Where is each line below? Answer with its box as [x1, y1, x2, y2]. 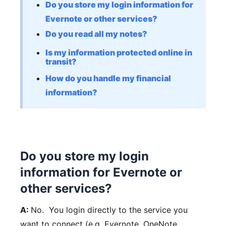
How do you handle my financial [45, 73, 171, 83]
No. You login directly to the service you [31, 204, 188, 215]
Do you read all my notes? [45, 28, 147, 39]
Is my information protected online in [45, 47, 192, 58]
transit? [45, 56, 77, 67]
